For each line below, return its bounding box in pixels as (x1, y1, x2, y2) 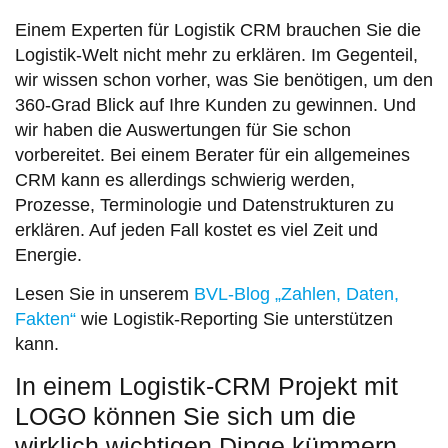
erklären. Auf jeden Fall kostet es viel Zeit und (15, 219, 378, 240)
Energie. (15, 244, 82, 265)
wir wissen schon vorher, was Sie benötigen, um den (15, 69, 433, 90)
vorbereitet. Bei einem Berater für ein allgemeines (15, 144, 410, 165)
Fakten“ (15, 309, 76, 330)
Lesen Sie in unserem (15, 284, 194, 305)
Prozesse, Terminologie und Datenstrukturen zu (15, 194, 394, 215)
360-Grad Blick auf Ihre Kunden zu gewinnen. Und (15, 94, 416, 115)
